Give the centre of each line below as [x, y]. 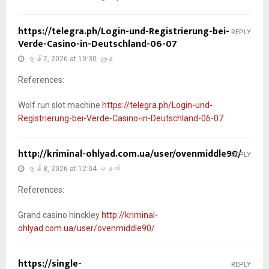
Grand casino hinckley [60, 215]
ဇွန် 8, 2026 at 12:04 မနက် [74, 168]
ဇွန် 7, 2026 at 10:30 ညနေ [70, 59]
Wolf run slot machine [60, 105]
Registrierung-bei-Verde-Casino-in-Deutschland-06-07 [121, 118]
